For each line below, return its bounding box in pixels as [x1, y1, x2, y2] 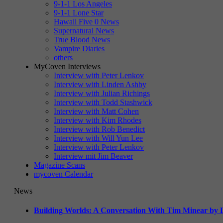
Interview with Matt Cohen [54, 107, 139, 115]
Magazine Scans [34, 161, 85, 169]
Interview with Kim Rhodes [54, 116, 141, 124]
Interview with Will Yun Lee [54, 134, 143, 142]
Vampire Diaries [54, 44, 105, 53]
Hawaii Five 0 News [54, 17, 119, 26]
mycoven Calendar [34, 170, 93, 178]
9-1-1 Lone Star [54, 8, 104, 17]
